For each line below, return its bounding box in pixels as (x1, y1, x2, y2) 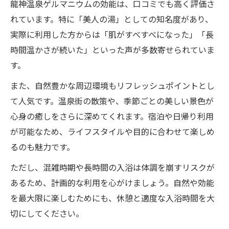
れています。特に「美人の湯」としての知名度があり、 (10, 12, 213, 25)
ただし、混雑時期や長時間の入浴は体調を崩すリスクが (10, 161, 215, 173)
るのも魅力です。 (10, 140, 75, 153)
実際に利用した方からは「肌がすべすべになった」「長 (10, 28, 214, 40)
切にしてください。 (10, 207, 84, 219)
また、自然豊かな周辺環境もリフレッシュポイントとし (10, 79, 215, 91)
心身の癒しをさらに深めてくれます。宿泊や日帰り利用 (10, 109, 214, 122)
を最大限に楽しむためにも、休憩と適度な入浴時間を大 (10, 191, 215, 204)
